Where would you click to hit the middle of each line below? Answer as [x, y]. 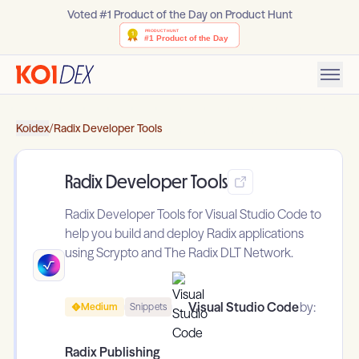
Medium [99, 307]
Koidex [32, 129]
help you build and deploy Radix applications [184, 234]
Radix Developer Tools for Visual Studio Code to [193, 214]
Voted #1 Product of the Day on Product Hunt [179, 14]
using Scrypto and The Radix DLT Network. [179, 253]
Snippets [148, 307]
